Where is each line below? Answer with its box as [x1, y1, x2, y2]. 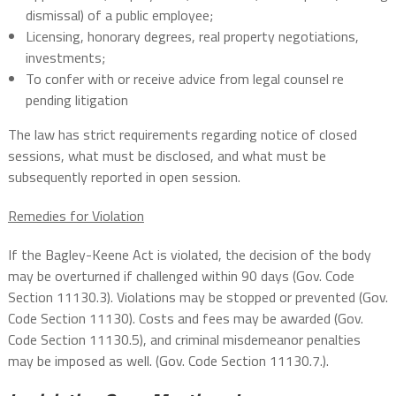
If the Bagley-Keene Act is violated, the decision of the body [7, 244, 371, 266]
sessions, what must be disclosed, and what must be [7, 145, 326, 167]
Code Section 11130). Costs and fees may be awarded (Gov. [7, 308, 363, 330]
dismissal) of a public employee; [25, 4, 213, 27]
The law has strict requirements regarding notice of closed [7, 124, 357, 146]
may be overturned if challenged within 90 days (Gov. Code [7, 265, 354, 287]
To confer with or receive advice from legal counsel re [25, 68, 344, 90]
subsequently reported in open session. [7, 166, 240, 188]
